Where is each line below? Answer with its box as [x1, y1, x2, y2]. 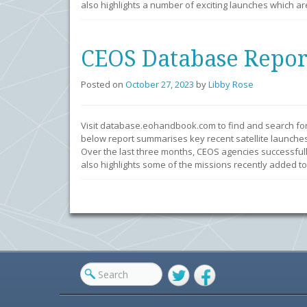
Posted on [81, 78, 125, 90]
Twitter [166, 288, 194, 301]
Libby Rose [208, 78, 254, 90]
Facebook [192, 288, 232, 301]
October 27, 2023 [125, 78, 194, 90]
